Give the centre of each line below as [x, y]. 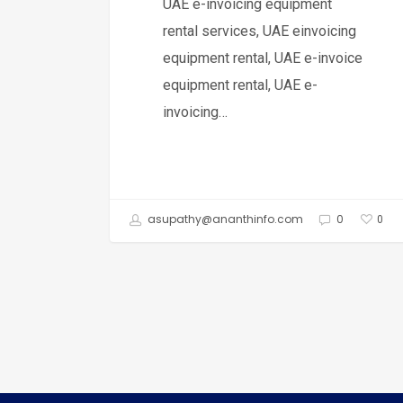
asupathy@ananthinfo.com [224, 219]
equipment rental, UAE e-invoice [263, 58]
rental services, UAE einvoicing [260, 31]
